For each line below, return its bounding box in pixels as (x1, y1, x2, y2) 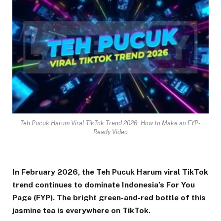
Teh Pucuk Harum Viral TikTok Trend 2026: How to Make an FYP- (20, 119, 201, 127)
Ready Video (93, 128, 128, 136)
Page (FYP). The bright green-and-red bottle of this (12, 192, 206, 202)
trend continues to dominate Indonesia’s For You (12, 180, 195, 189)
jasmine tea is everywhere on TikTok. (12, 205, 150, 215)
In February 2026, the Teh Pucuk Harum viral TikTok (12, 167, 208, 177)
